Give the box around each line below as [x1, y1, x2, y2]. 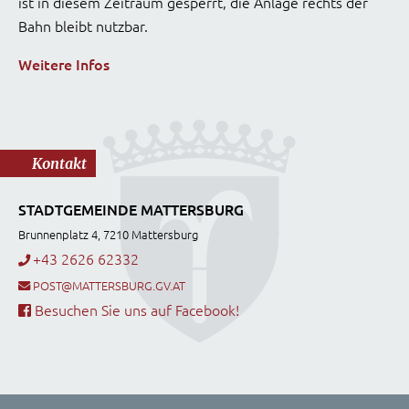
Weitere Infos [18, 54, 110, 74]
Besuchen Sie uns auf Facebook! [31, 299, 239, 320]
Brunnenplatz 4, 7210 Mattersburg [18, 225, 198, 243]
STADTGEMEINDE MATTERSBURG [18, 199, 244, 219]
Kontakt [32, 154, 87, 173]
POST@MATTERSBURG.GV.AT [33, 277, 185, 294]
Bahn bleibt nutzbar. [18, 16, 148, 36]
